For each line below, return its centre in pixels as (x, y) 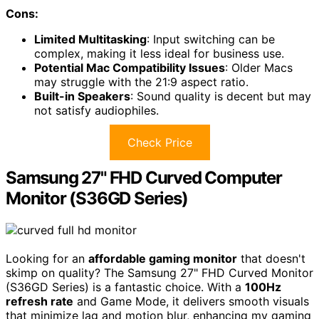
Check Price (159, 143)
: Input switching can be (211, 40)
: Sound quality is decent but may (221, 96)
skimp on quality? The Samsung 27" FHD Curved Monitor (159, 273)
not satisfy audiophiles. (96, 111)
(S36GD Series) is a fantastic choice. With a (125, 287)
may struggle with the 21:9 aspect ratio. (141, 82)
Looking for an (47, 259)
